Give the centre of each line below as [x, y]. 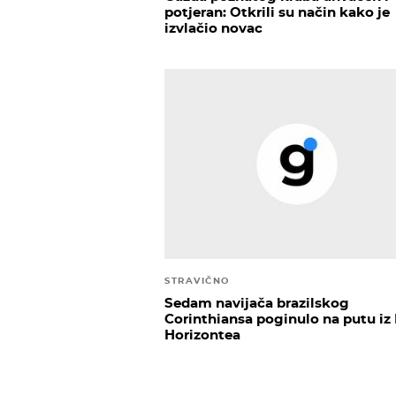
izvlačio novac [213, 28]
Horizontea [202, 334]
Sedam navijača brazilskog [257, 302]
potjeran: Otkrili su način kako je [277, 12]
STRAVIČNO [198, 280]
